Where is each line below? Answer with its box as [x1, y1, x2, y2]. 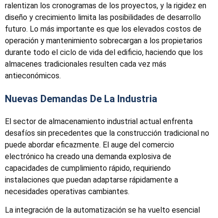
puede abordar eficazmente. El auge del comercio [5, 140, 174, 149]
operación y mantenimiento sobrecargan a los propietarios [5, 36, 202, 45]
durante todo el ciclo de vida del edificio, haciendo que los [5, 47, 203, 57]
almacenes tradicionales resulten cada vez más [5, 59, 166, 69]
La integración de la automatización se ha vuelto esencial [5, 205, 200, 215]
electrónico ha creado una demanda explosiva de [5, 151, 171, 161]
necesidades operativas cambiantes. [5, 186, 129, 196]
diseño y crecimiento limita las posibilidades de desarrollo [5, 12, 201, 22]
